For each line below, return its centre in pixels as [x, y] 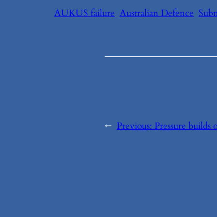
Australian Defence [157, 13]
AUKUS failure [85, 13]
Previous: [136, 126]
